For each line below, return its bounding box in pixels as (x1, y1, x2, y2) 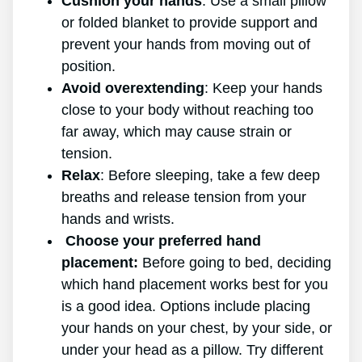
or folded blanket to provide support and (61, 15, 318, 32)
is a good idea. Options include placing (61, 298, 310, 315)
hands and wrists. (61, 211, 175, 228)
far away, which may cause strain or (61, 124, 292, 141)
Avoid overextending (61, 80, 204, 97)
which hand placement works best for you (61, 276, 328, 293)
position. (61, 58, 116, 75)
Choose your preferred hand (61, 233, 261, 250)
